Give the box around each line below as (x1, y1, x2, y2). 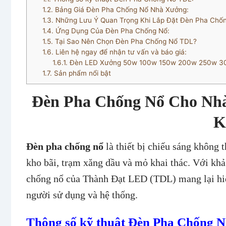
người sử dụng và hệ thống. (26, 189, 138, 201)
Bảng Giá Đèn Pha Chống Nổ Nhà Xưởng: (52, 5, 189, 14)
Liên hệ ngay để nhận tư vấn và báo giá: (53, 47, 187, 56)
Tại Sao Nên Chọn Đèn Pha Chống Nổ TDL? (52, 37, 197, 45)
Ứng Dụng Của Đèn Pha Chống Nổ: (53, 26, 169, 35)
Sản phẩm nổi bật (51, 69, 111, 77)
